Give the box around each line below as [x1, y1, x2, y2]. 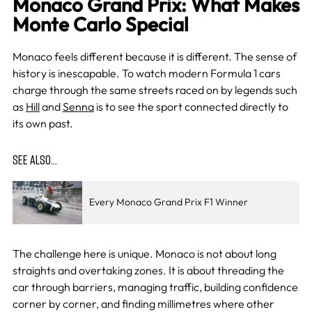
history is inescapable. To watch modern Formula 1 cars [12, 65, 281, 80]
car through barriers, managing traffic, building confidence [12, 280, 298, 295]
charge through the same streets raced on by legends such [12, 82, 297, 97]
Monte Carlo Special [12, 11, 189, 36]
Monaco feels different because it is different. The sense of [12, 49, 297, 63]
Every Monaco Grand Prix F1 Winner [88, 196, 248, 209]
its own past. [12, 116, 73, 130]
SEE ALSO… [12, 151, 57, 167]
